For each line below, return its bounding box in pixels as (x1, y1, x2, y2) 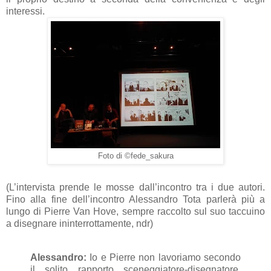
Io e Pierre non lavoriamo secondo (87, 252, 241, 263)
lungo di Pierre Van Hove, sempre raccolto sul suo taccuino (6, 206, 265, 217)
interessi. (6, 5, 45, 16)
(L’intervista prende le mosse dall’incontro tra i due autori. (6, 181, 265, 192)
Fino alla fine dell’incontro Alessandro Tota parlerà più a (6, 194, 265, 204)
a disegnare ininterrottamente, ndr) (6, 218, 153, 229)
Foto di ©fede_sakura (97, 151, 174, 160)
